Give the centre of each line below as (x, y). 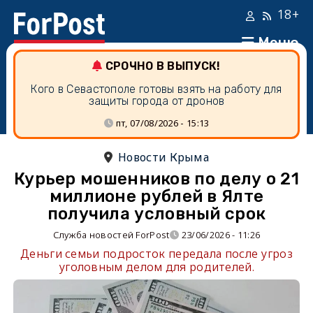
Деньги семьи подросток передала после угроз (156, 254)
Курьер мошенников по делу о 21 (156, 179)
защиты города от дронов (156, 101)
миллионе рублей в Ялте (156, 196)
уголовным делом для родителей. (156, 267)
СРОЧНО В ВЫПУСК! (163, 66)
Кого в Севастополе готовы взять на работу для (156, 89)
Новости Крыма (164, 157)
